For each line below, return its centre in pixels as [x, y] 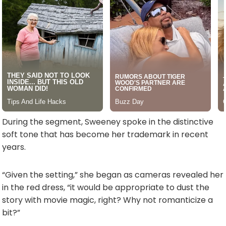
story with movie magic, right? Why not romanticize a [107, 200]
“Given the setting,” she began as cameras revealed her [113, 175]
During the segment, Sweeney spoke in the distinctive [108, 122]
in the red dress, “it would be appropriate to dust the [106, 187]
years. [14, 147]
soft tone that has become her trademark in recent [105, 134]
